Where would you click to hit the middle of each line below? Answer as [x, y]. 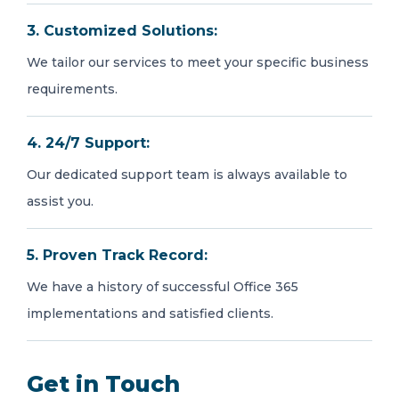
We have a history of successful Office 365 [163, 287]
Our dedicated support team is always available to [187, 175]
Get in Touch [103, 384]
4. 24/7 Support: [88, 143]
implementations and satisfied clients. [150, 313]
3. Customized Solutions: [122, 31]
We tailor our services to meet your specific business [198, 62]
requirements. [72, 89]
